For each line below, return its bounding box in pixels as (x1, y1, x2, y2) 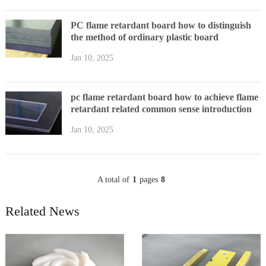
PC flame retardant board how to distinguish (70, 20, 251, 30)
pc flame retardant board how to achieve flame (70, 91, 258, 102)
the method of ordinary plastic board (70, 31, 218, 42)
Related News (5, 203, 80, 218)
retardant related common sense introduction (70, 103, 252, 114)
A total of (97, 175, 130, 184)
